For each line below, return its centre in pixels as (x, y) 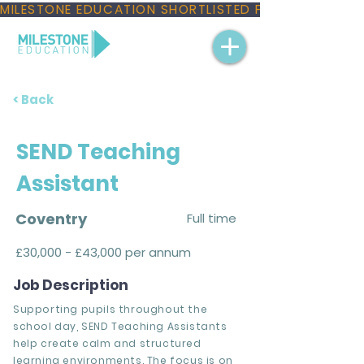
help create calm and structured (107, 343)
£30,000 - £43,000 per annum (103, 252)
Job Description (71, 285)
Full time (212, 218)
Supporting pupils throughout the (110, 309)
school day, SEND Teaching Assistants (120, 326)
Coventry (51, 219)
